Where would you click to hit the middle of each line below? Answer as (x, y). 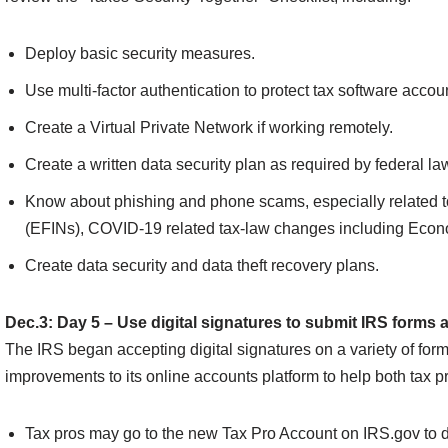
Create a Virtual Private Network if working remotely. (209, 128)
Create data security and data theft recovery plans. (202, 266)
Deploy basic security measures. (140, 54)
